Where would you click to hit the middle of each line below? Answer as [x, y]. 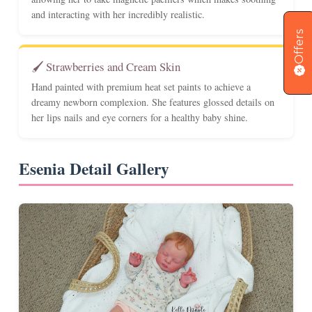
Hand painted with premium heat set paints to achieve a [141, 87]
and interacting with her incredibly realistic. [118, 15]
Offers [299, 46]
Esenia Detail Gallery [94, 169]
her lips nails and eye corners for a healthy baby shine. [140, 118]
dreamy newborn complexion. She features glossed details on [153, 102]
